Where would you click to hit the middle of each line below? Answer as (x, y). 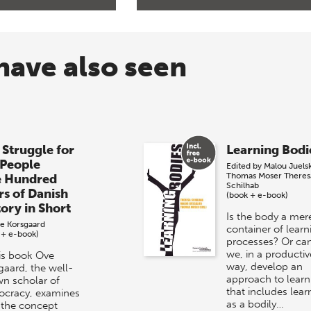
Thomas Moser (254, 175)
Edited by (245, 166)
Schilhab (242, 185)
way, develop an (264, 266)
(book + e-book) (257, 195)
